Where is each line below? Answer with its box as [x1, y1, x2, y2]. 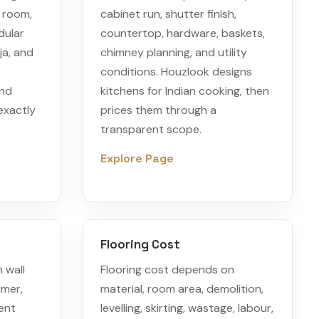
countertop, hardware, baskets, [100, 26, 265, 41]
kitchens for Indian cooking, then [100, 83, 269, 98]
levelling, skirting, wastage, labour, [100, 300, 273, 315]
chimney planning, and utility [100, 45, 247, 60]
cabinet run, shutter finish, [100, 6, 236, 21]
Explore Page [100, 151, 174, 166]
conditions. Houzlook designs [100, 64, 252, 79]
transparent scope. [100, 122, 202, 137]
